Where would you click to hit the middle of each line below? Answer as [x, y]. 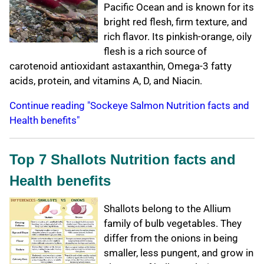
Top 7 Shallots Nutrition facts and [123, 160]
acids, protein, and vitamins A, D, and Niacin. [106, 81]
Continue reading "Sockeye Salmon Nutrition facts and [129, 106]
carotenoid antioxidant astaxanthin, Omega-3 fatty [121, 66]
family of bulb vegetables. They [173, 224]
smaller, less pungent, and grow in [179, 253]
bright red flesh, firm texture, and [176, 22]
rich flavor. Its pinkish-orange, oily [178, 37]
